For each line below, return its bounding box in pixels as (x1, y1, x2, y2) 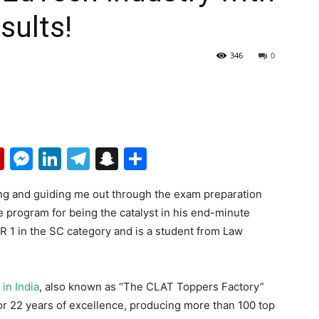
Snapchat (118, 145, 221, 172)
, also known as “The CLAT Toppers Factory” (39, 280, 267, 293)
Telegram (90, 145, 191, 172)
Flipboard (4, 145, 106, 172)
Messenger (33, 145, 154, 172)
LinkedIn (61, 145, 152, 172)
